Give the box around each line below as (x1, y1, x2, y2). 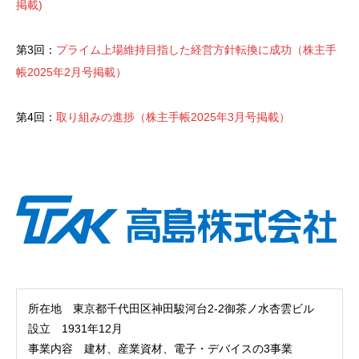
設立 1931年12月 (28, 322, 123, 336)
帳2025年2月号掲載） (16, 65, 127, 79)
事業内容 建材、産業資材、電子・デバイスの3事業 (28, 342, 292, 356)
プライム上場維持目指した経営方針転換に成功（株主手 (56, 42, 337, 56)
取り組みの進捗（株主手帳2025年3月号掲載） (56, 110, 290, 123)
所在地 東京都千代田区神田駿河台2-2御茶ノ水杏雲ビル (28, 302, 314, 316)
